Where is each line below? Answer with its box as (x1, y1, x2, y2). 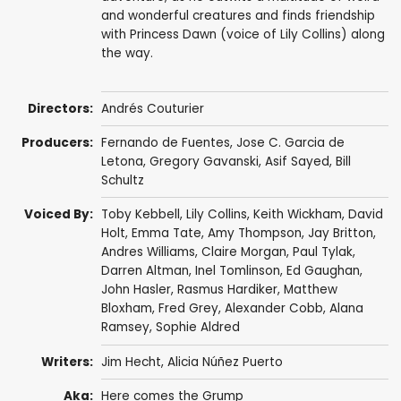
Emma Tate (131, 225, 201, 243)
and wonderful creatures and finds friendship (100, 6, 375, 24)
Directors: (28, 99, 94, 117)
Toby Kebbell (100, 206, 180, 224)
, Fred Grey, (151, 300, 225, 318)
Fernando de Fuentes (100, 134, 230, 152)
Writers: (41, 353, 94, 371)
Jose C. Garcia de (235, 134, 345, 152)
